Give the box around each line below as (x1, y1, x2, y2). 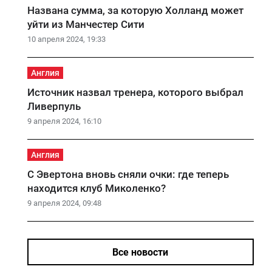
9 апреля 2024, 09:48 (27, 199, 101, 208)
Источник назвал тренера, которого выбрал (27, 86, 243, 98)
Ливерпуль (27, 100, 81, 112)
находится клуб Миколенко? (27, 182, 166, 194)
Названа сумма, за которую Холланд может (27, 4, 243, 16)
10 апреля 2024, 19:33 (27, 35, 106, 44)
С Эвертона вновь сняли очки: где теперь (27, 168, 229, 180)
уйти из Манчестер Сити (27, 18, 144, 30)
